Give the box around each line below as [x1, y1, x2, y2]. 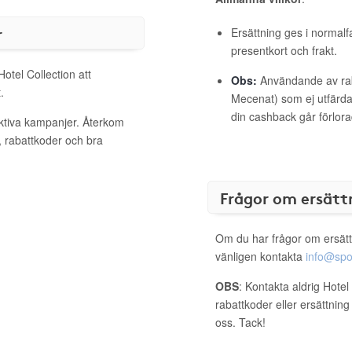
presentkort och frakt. [231, 42, 337, 58]
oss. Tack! [215, 314, 266, 330]
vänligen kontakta [215, 248, 306, 264]
